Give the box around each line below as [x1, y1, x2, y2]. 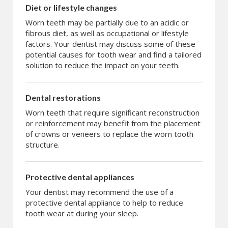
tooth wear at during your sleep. [25, 208, 138, 219]
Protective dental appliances [25, 172, 134, 182]
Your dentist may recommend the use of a [25, 187, 174, 197]
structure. [25, 139, 60, 150]
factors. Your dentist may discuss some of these [25, 39, 195, 49]
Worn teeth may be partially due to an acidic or [25, 17, 189, 28]
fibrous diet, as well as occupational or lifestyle [25, 28, 189, 39]
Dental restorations [25, 93, 101, 103]
